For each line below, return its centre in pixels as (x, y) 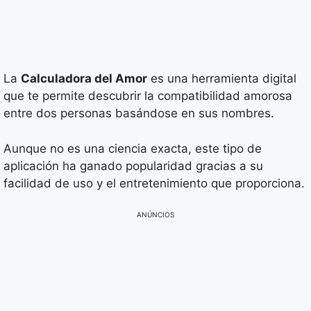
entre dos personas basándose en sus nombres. (139, 113)
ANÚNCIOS (155, 215)
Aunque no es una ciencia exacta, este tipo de (133, 148)
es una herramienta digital (222, 78)
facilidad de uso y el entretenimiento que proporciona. (154, 183)
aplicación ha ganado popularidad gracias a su (133, 166)
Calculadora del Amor (84, 78)
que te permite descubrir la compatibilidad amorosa (148, 96)
